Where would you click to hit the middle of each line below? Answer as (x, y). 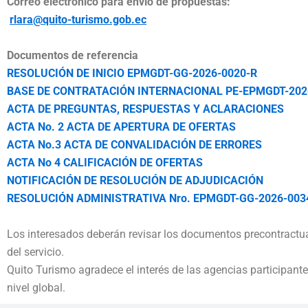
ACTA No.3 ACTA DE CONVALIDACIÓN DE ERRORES (134, 145)
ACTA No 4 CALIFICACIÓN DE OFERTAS (105, 163)
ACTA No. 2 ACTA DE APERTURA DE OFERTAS (121, 127)
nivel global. (36, 288)
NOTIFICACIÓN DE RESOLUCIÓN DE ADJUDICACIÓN (135, 180)
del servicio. (35, 252)
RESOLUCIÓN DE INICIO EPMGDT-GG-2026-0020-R (132, 73)
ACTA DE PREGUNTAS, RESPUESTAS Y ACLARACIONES (145, 109)
